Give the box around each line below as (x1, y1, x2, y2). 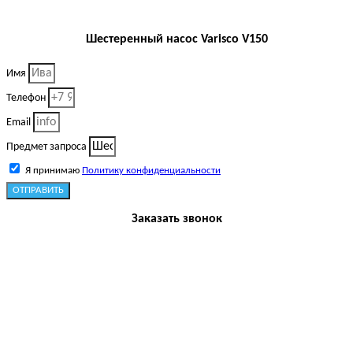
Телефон (6, 92, 48, 105)
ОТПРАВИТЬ (13, 185, 64, 196)
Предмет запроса (6, 141, 89, 154)
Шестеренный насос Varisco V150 (85, 33, 268, 46)
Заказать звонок (131, 213, 222, 226)
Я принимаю (25, 165, 82, 176)
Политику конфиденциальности (82, 165, 221, 176)
